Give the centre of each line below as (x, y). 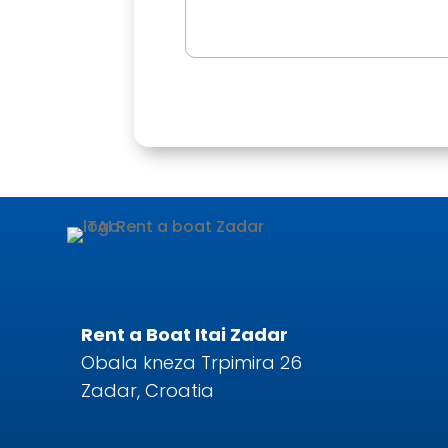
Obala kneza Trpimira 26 (191, 362)
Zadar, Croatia (147, 390)
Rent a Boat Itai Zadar (184, 334)
